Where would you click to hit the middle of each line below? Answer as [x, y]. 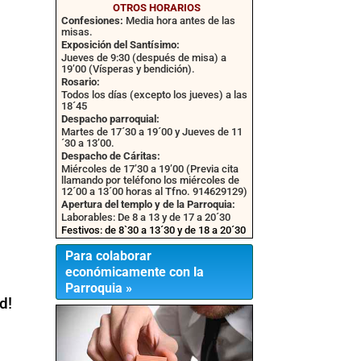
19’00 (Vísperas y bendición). [128, 69]
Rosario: [80, 82]
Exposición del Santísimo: [120, 45]
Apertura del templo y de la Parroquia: [148, 205]
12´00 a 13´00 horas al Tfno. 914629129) [154, 192]
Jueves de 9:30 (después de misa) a [143, 58]
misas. [77, 32]
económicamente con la [135, 272]
